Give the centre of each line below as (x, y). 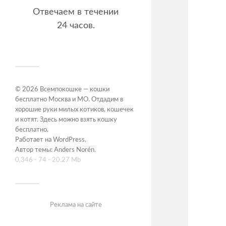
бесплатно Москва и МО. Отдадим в (69, 100)
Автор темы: (35, 150)
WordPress (69, 140)
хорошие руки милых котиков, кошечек (74, 110)
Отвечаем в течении (76, 12)
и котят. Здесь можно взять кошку (66, 120)
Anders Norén (74, 150)
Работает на (34, 140)
